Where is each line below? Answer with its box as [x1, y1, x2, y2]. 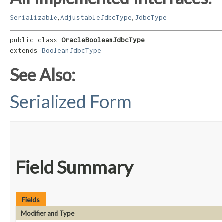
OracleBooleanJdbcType [61, 36, 145, 44]
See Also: [10, 64, 75, 85]
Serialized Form [10, 90, 132, 112]
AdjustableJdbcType [60, 13, 132, 21]
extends [10, 46, 42, 55]
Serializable [10, 13, 57, 21]
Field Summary [15, 156, 133, 178]
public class [10, 36, 61, 44]
